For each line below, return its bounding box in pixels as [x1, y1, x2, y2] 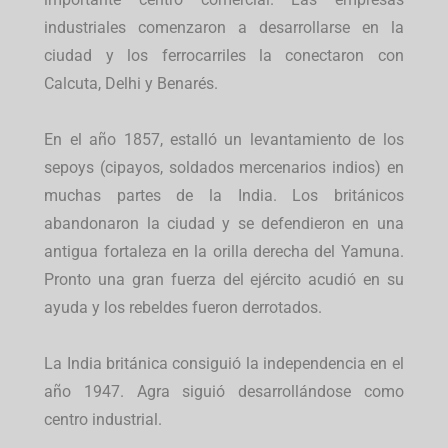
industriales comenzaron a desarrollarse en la [44, 18, 404, 38]
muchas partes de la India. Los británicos [44, 186, 404, 206]
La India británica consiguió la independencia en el [44, 354, 404, 374]
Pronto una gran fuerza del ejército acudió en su [44, 270, 404, 290]
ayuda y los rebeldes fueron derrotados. [44, 298, 323, 318]
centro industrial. [44, 410, 163, 430]
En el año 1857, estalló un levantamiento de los [44, 130, 404, 150]
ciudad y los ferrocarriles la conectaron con [44, 46, 404, 66]
